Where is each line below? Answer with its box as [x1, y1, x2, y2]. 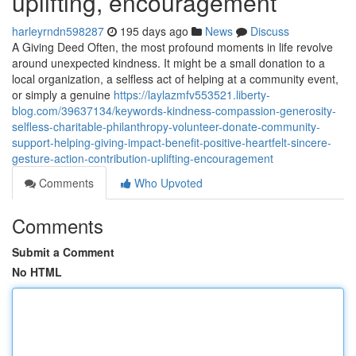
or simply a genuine [12, 87, 114, 103]
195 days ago [120, 23, 188, 39]
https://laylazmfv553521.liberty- [114, 87, 270, 103]
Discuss [250, 23, 289, 39]
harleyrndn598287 [12, 23, 104, 39]
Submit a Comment [12, 244, 114, 260]
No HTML [12, 264, 62, 280]
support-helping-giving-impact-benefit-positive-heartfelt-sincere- [12, 134, 331, 150]
